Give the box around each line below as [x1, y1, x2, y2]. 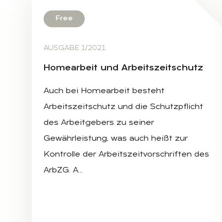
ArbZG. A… [44, 166, 83, 174]
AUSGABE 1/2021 [44, 44, 106, 52]
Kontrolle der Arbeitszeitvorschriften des [44, 150, 209, 159]
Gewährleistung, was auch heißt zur [44, 134, 188, 143]
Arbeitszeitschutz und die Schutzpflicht [44, 103, 203, 111]
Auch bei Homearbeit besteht [44, 87, 165, 95]
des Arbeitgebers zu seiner [44, 118, 154, 127]
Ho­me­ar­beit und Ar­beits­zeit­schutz [44, 63, 203, 73]
